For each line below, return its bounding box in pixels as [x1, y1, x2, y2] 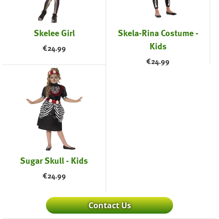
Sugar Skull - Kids [20, 153, 88, 167]
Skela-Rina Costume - [117, 26, 198, 40]
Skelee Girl [33, 26, 75, 40]
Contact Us [88, 200, 131, 211]
